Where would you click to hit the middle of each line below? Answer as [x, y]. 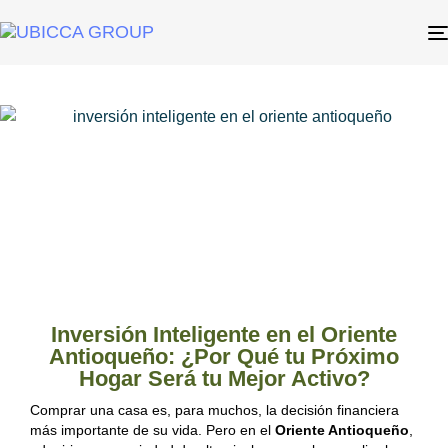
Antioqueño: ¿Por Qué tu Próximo [224, 356]
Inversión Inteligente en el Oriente [224, 334]
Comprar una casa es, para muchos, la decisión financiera [214, 410]
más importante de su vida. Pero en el [152, 430]
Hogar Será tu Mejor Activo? [224, 378]
